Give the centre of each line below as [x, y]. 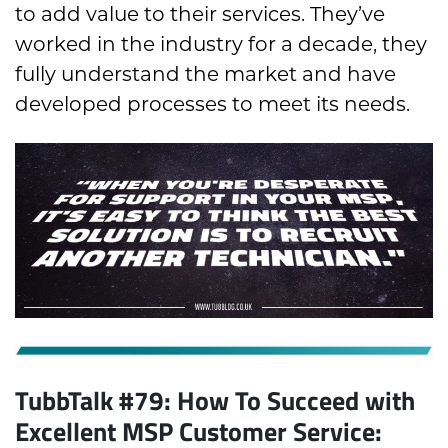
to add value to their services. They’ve [200, 14]
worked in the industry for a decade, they [221, 44]
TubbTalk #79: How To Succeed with [215, 400]
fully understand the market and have [205, 74]
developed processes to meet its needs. [212, 104]
